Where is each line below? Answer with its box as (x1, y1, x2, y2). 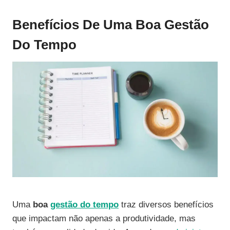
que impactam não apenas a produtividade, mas (12, 214, 196, 224)
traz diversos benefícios (119, 200, 214, 210)
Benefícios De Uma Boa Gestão (12, 17, 209, 33)
